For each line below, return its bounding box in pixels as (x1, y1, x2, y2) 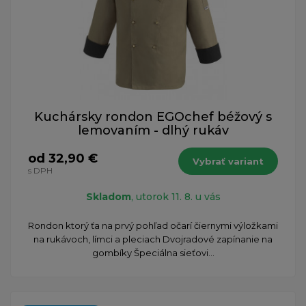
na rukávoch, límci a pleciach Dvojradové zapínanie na (33, 233, 273, 245)
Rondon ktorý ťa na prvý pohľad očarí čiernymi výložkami (28, 219, 278, 231)
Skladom (85, 190, 131, 203)
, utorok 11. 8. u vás (130, 190, 221, 203)
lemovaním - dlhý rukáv (77, 122, 229, 138)
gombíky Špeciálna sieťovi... (92, 247, 214, 258)
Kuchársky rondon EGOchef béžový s (34, 109, 272, 124)
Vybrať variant (193, 155, 264, 167)
